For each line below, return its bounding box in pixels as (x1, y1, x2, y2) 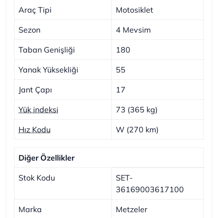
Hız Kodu (18, 124, 51, 134)
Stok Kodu (18, 172, 55, 182)
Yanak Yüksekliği (18, 64, 78, 74)
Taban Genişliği (18, 44, 75, 54)
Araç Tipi (18, 4, 52, 15)
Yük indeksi (18, 104, 58, 114)
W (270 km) (116, 124, 159, 134)
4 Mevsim (116, 24, 151, 35)
